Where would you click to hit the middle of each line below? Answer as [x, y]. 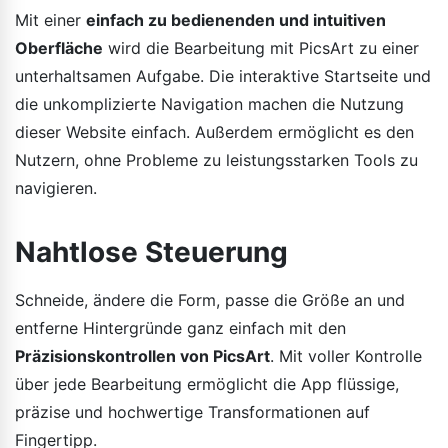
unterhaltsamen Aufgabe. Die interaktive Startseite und [223, 75]
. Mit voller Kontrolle [346, 355]
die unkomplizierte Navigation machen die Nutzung [209, 103]
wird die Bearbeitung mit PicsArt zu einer [261, 47]
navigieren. [56, 187]
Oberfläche [59, 47]
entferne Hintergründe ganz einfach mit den [180, 327]
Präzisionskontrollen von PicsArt [142, 355]
